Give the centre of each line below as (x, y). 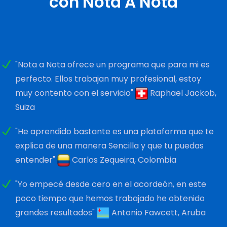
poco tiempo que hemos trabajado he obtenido (110, 198)
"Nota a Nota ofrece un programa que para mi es (112, 64)
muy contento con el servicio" (75, 93)
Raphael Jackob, (182, 93)
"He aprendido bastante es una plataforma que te (115, 131)
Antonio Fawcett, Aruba (158, 212)
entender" (36, 160)
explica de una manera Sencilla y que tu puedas (109, 145)
